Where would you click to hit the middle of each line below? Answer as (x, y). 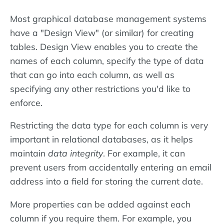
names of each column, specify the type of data (107, 60)
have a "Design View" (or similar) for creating (102, 32)
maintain (29, 153)
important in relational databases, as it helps (101, 139)
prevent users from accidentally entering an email (111, 167)
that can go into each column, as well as (92, 74)
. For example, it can (144, 153)
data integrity (75, 153)
